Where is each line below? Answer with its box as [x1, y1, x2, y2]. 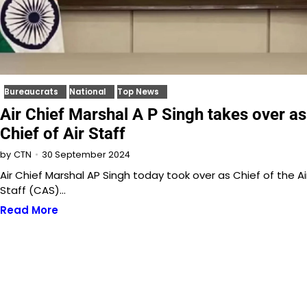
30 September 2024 [42, 148, 130, 160]
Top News [117, 86, 159, 98]
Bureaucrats [4, 86, 58, 98]
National [69, 86, 106, 98]
